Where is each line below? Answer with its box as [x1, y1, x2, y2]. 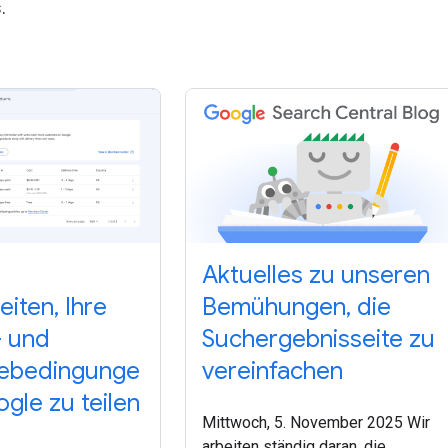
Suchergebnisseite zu [202, 323, 436, 354]
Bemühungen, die [202, 291, 392, 322]
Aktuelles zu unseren [202, 259, 431, 290]
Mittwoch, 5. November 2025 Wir [202, 412, 431, 432]
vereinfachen [202, 355, 344, 386]
